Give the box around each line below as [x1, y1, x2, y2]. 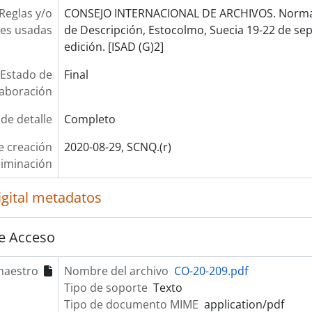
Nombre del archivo [63, 263, 169, 279]
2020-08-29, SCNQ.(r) [63, 139, 171, 155]
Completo [63, 111, 116, 127]
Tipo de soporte [63, 280, 148, 295]
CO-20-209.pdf [173, 263, 248, 279]
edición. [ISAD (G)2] [63, 39, 164, 54]
